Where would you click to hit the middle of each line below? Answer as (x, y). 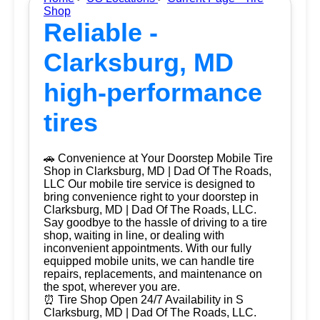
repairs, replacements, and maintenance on (153, 274)
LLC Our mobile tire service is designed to (149, 184)
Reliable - (101, 32)
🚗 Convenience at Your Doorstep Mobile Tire (158, 158)
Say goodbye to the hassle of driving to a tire (155, 222)
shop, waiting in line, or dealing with (134, 235)
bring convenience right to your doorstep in (151, 197)
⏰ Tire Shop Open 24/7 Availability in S (144, 300)
